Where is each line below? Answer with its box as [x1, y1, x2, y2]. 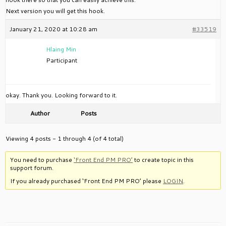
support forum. [10, 163, 54, 172]
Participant [46, 56, 77, 65]
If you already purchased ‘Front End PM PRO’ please [10, 177, 163, 185]
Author [30, 109, 50, 118]
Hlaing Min [46, 45, 76, 53]
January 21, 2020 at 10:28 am [10, 25, 97, 33]
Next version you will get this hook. [6, 7, 105, 15]
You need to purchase [10, 155, 74, 164]
